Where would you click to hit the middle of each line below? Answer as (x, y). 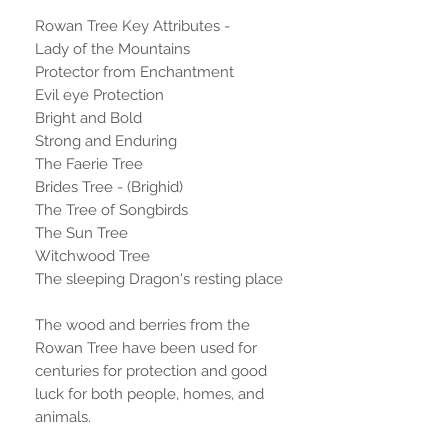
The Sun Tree (81, 232)
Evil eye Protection (99, 94)
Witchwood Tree (92, 255)
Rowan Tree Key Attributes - (132, 25)
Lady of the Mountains (112, 48)
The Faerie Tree (89, 163)
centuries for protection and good (151, 370)
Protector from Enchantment (134, 71)
